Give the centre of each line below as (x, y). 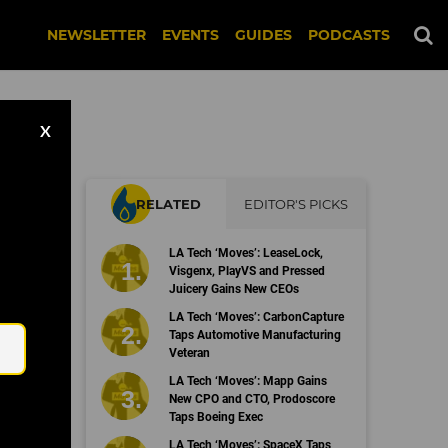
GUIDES (263, 35)
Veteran (189, 353)
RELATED (168, 204)
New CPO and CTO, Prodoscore (251, 399)
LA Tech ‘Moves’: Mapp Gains (247, 381)
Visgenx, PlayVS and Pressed (246, 271)
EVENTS (190, 35)
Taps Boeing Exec (215, 417)
